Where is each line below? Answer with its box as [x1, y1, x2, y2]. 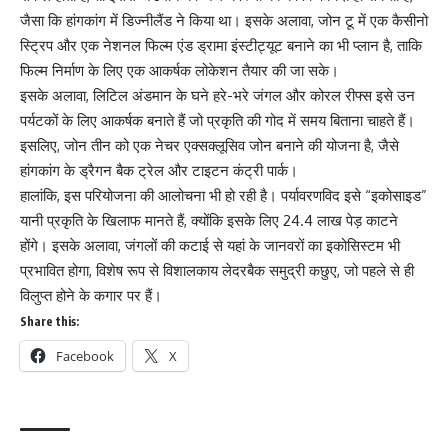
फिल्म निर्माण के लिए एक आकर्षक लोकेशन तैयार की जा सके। [20, 60, 339, 80]
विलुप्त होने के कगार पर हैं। [20, 285, 162, 305]
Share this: [20, 313, 79, 329]
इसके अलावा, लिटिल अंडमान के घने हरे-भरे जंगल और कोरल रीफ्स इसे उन [20, 85, 415, 105]
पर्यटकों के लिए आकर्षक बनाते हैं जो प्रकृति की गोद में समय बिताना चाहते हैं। [20, 110, 415, 130]
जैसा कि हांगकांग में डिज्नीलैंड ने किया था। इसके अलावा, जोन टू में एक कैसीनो [20, 10, 428, 30]
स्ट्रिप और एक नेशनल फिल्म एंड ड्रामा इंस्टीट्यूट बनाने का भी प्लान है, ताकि [20, 35, 422, 55]
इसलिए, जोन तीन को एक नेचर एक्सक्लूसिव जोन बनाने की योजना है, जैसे [20, 135, 399, 155]
